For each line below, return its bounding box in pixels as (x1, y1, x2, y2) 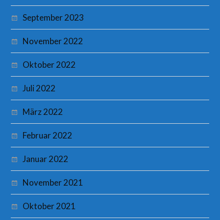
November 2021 (23, 177, 83, 188)
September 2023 (23, 12, 84, 23)
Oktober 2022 (23, 59, 76, 70)
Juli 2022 (23, 83, 56, 94)
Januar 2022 (23, 154, 69, 165)
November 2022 (23, 36, 83, 47)
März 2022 (23, 107, 63, 117)
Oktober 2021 (23, 201, 76, 212)
